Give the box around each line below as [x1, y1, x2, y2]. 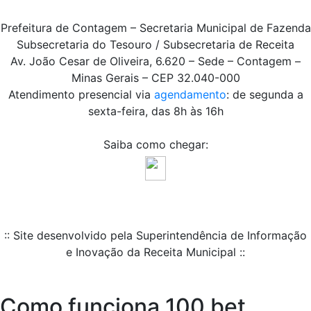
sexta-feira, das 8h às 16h [87, 104, 224, 119]
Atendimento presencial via [8, 87, 154, 102]
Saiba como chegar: [103, 137, 208, 152]
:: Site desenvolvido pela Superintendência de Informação [4, 228, 307, 243]
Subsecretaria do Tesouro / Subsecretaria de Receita [17, 37, 294, 52]
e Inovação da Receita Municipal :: [66, 245, 245, 260]
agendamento [153, 87, 226, 102]
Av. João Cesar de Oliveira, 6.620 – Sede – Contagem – [10, 54, 301, 69]
